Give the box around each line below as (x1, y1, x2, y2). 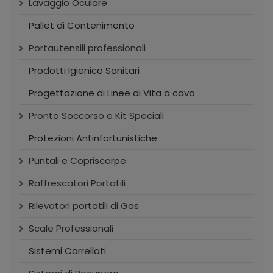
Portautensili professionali (29, 41, 146, 55)
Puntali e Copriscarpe (29, 154, 126, 168)
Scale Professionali (29, 222, 113, 235)
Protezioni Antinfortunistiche (29, 132, 157, 145)
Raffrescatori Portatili (29, 177, 126, 190)
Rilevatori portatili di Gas (29, 199, 139, 213)
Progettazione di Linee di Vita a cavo (29, 87, 195, 100)
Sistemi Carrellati (29, 244, 106, 258)
